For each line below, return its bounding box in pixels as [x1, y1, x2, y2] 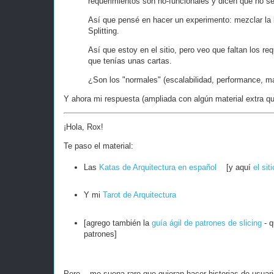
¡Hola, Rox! [64, 122, 106, 132]
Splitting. [88, 26, 119, 36]
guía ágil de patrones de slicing [151, 218, 262, 228]
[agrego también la [83, 218, 152, 228]
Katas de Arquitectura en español [98, 162, 217, 172]
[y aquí [216, 162, 253, 172]
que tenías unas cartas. [88, 56, 172, 66]
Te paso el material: [64, 141, 133, 151]
